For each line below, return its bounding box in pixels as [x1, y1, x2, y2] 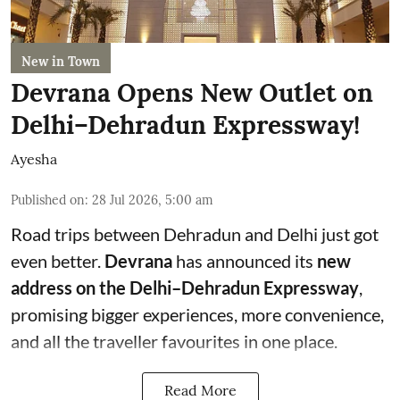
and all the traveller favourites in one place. [11, 329, 337, 352]
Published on [11, 191, 85, 208]
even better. [11, 249, 104, 271]
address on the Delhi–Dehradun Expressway [11, 276, 359, 298]
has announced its [172, 249, 317, 271]
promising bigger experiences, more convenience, [11, 303, 384, 325]
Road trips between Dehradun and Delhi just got [11, 222, 379, 245]
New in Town [21, 53, 100, 70]
